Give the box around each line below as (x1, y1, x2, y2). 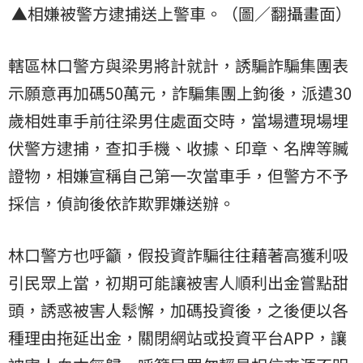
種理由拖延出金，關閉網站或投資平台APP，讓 (8, 326, 347, 350)
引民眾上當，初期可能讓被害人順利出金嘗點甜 (8, 271, 348, 295)
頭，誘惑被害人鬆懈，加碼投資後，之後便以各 (8, 298, 348, 322)
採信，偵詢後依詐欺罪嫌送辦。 (8, 191, 235, 216)
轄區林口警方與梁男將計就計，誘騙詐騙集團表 (8, 53, 348, 78)
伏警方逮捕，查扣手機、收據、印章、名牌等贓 (8, 136, 348, 160)
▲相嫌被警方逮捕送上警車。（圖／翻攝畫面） (11, 2, 352, 26)
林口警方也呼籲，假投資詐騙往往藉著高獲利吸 (8, 243, 348, 267)
